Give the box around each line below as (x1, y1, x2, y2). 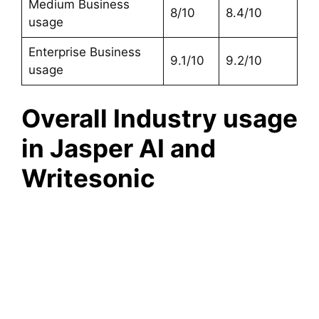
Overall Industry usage (21, 103, 298, 134)
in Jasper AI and (21, 133, 216, 164)
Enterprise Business (28, 44, 141, 59)
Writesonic (21, 163, 155, 194)
